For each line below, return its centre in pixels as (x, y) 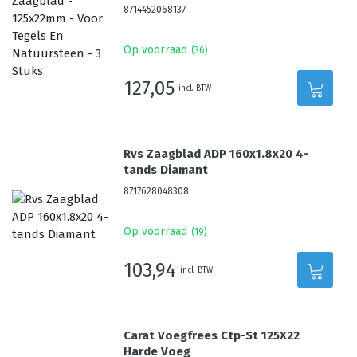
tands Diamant (166, 170)
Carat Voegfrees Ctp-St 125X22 (212, 335)
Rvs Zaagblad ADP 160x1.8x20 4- (217, 154)
